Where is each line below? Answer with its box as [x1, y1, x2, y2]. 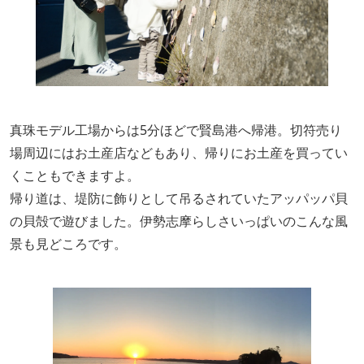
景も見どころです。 [10, 235, 127, 253]
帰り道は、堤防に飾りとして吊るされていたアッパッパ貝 [10, 189, 348, 207]
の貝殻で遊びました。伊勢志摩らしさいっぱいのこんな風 [10, 212, 348, 230]
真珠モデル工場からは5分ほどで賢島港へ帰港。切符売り [10, 121, 342, 139]
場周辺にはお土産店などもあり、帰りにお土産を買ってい [10, 144, 348, 162]
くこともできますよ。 [10, 167, 140, 184]
